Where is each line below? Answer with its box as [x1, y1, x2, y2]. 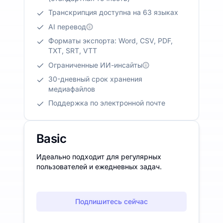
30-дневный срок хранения [48, 74, 142, 83]
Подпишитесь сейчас [75, 197, 148, 206]
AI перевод [48, 22, 86, 31]
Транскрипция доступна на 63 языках [48, 7, 178, 16]
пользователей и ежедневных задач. [36, 162, 162, 171]
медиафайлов [48, 84, 95, 93]
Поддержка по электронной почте [48, 98, 165, 107]
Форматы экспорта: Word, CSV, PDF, [48, 36, 173, 45]
